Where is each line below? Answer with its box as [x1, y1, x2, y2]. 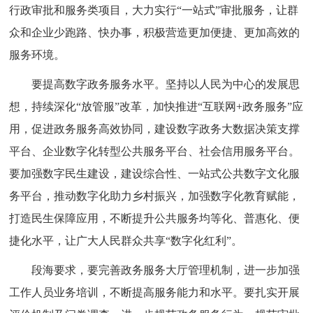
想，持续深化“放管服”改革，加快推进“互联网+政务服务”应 [9, 101, 304, 113]
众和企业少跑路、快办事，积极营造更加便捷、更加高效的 [9, 27, 300, 39]
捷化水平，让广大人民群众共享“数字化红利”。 [9, 235, 243, 247]
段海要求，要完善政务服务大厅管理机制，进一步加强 [31, 264, 300, 277]
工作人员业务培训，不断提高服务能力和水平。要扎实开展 [9, 286, 300, 299]
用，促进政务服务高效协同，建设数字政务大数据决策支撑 [9, 123, 300, 136]
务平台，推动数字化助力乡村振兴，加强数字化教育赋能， [9, 190, 300, 203]
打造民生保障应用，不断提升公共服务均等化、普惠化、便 [9, 212, 300, 225]
